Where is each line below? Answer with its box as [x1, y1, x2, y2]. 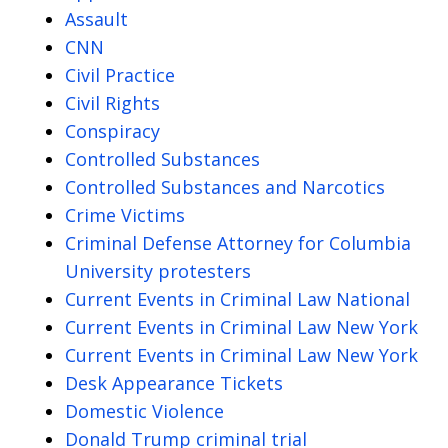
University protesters [65, 259, 251, 284]
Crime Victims [65, 203, 185, 228]
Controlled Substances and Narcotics [65, 175, 385, 200]
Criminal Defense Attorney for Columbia [65, 231, 411, 256]
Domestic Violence [65, 399, 224, 424]
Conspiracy [65, 119, 160, 144]
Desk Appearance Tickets [65, 371, 283, 396]
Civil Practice [65, 63, 175, 88]
